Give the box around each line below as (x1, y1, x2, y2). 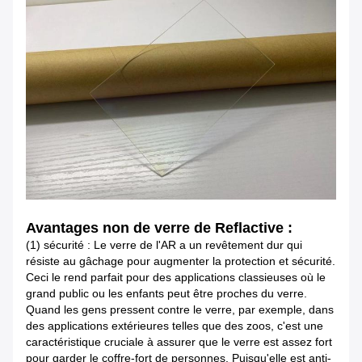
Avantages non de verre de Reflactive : (26, 220, 293, 237)
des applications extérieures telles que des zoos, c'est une (26, 319, 323, 333)
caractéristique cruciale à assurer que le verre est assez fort (26, 335, 332, 349)
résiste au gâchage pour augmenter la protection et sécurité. (26, 255, 335, 268)
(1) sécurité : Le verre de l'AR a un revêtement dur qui (26, 238, 302, 252)
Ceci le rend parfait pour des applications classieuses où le (26, 271, 326, 284)
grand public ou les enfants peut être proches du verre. (26, 287, 307, 301)
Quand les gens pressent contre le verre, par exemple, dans (26, 303, 334, 317)
